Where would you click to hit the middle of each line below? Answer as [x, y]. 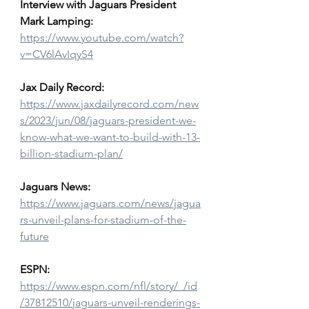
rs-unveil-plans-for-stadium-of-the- [103, 220]
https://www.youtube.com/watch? [102, 38]
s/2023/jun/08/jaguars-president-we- [108, 121]
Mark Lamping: [57, 21]
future [34, 237]
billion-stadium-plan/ [71, 154]
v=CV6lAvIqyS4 [57, 54]
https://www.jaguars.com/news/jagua [110, 203]
